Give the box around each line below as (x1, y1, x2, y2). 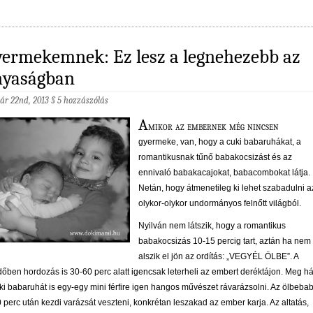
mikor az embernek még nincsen (148, 120, 279, 133)
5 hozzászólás (57, 95, 108, 106)
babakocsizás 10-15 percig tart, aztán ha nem (138, 236, 311, 247)
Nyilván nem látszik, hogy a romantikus (138, 221, 286, 231)
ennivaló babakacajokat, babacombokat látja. (138, 168, 310, 178)
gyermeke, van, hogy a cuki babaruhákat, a (138, 137, 301, 147)
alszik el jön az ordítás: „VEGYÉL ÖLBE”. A (138, 252, 298, 262)
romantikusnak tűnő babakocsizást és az (138, 152, 292, 163)
